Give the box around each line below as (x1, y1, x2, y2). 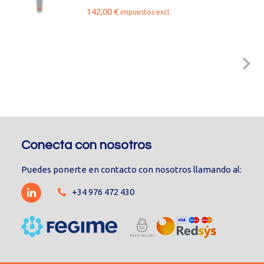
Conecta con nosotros (21, 138, 152, 152)
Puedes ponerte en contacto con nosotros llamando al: (21, 164, 242, 174)
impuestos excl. (120, 8, 171, 16)
